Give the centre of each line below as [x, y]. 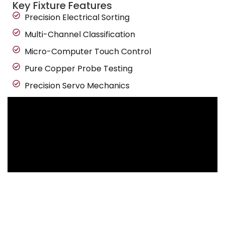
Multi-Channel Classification [80, 34]
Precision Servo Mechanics [77, 86]
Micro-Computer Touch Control [88, 51]
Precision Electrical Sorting [77, 17]
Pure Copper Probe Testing [78, 69]
